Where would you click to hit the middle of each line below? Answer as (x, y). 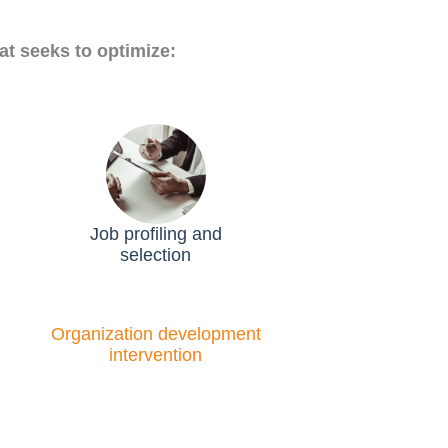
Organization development (155, 333)
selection (156, 254)
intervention (156, 354)
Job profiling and (155, 233)
